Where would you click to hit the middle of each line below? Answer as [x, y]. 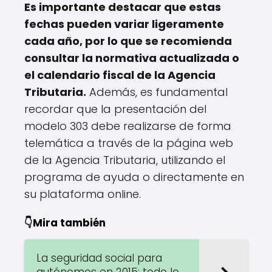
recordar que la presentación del [115, 109]
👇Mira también [65, 223]
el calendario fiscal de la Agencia [120, 75]
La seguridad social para [99, 258]
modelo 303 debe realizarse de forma [128, 126]
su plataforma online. [83, 194]
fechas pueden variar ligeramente [124, 24]
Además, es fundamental [157, 92]
